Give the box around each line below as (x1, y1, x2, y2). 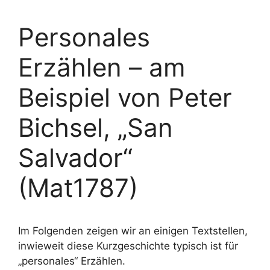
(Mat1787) (18, 172, 138, 203)
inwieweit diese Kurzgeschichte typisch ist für (18, 240, 238, 252)
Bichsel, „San (18, 112, 173, 143)
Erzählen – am (18, 52, 186, 83)
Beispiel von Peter (18, 82, 232, 113)
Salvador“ (18, 142, 133, 173)
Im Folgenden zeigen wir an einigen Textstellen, (18, 225, 248, 237)
